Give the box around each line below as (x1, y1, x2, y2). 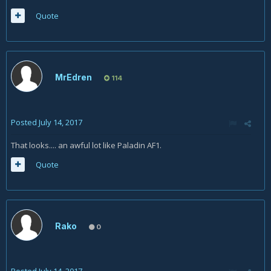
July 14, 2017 (39, 117, 82, 128)
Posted (11, 117, 39, 128)
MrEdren (55, 72, 92, 82)
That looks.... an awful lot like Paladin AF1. (11, 140, 162, 151)
